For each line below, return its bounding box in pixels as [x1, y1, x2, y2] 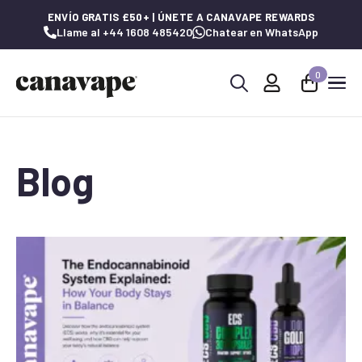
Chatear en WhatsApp [205, 25, 318, 39]
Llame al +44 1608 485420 [57, 25, 192, 39]
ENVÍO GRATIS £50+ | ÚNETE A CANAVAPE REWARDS [47, 11, 315, 23]
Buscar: [223, 98, 266, 114]
